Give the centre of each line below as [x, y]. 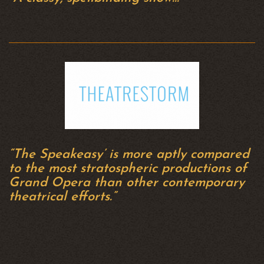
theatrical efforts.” [62, 197]
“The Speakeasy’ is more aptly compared [129, 155]
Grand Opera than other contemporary [127, 183]
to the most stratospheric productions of [128, 169]
